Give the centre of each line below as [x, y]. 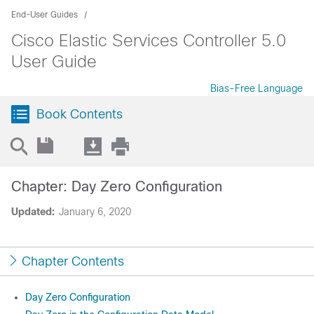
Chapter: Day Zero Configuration [117, 186]
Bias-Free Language [257, 88]
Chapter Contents [73, 261]
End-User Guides [45, 15]
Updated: [33, 212]
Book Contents [80, 114]
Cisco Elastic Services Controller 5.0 [149, 40]
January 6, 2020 [95, 212]
